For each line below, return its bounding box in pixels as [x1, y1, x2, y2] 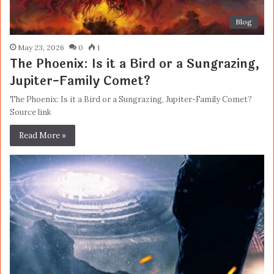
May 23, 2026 [18, 43, 64, 53]
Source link [10, 107, 51, 118]
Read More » [19, 130, 66, 141]
